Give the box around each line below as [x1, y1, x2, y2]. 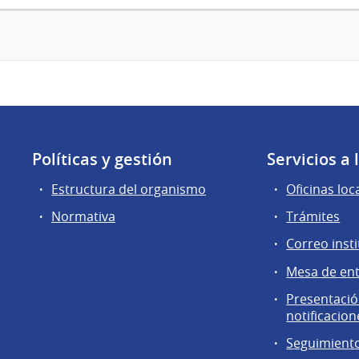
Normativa [51, 208, 115, 226]
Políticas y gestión [32, 148, 172, 171]
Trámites [286, 208, 341, 226]
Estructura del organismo [51, 180, 206, 199]
